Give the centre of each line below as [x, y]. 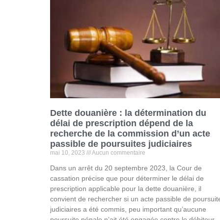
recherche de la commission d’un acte [130, 133]
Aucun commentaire [118, 152]
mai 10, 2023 [68, 152]
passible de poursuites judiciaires [121, 144]
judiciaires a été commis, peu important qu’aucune [128, 209]
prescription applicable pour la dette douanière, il [126, 188]
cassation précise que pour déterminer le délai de [127, 178]
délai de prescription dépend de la [122, 123]
